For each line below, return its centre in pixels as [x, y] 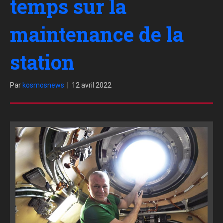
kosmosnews [43, 85]
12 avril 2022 [92, 85]
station [42, 62]
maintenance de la [97, 34]
